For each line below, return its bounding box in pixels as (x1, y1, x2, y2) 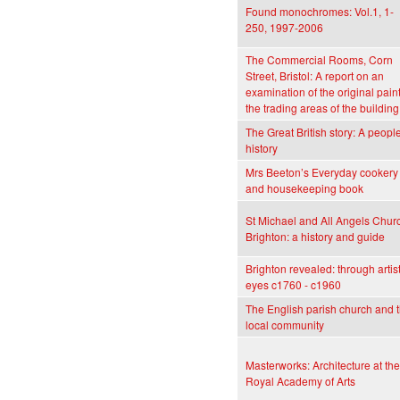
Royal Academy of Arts (246, 373, 355, 389)
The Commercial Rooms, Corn (246, 52, 393, 68)
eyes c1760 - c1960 (246, 277, 341, 293)
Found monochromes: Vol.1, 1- (246, 4, 394, 20)
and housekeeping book (246, 180, 363, 196)
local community (246, 317, 324, 333)
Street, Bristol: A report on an (246, 68, 384, 84)
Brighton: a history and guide (246, 229, 385, 245)
